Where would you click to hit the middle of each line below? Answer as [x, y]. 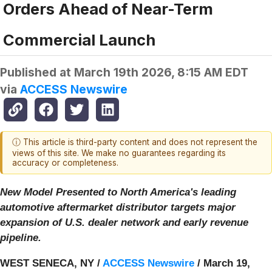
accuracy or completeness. [65, 163]
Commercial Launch [79, 40]
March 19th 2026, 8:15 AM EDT [161, 73]
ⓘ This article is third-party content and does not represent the [135, 142]
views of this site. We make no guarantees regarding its [119, 153]
